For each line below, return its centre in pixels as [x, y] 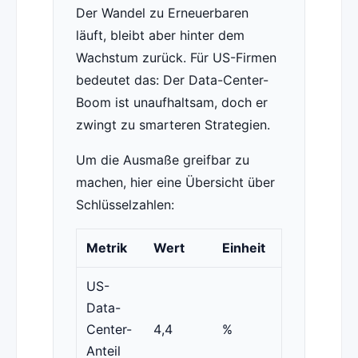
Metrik [106, 248]
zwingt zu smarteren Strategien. [173, 125]
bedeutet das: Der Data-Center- [172, 80]
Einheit [243, 248]
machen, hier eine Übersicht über [175, 183]
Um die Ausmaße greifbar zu [162, 160]
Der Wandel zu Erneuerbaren [162, 13]
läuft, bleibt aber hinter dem [160, 36]
